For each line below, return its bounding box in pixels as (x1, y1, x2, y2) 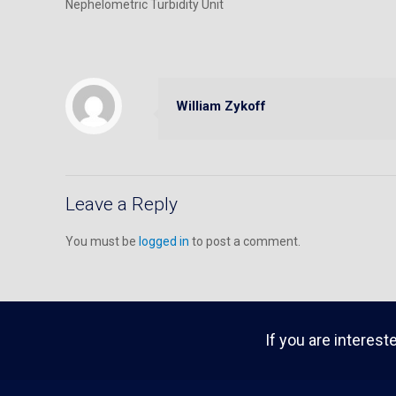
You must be (65, 234, 139, 248)
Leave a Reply (65, 194, 178, 215)
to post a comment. (189, 234, 301, 248)
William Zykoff (176, 98, 266, 114)
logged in (139, 234, 189, 248)
